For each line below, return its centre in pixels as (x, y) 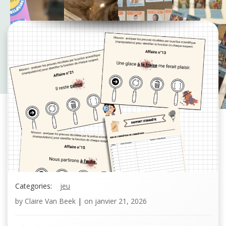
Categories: (34, 186)
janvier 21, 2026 (121, 201)
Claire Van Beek (50, 201)
